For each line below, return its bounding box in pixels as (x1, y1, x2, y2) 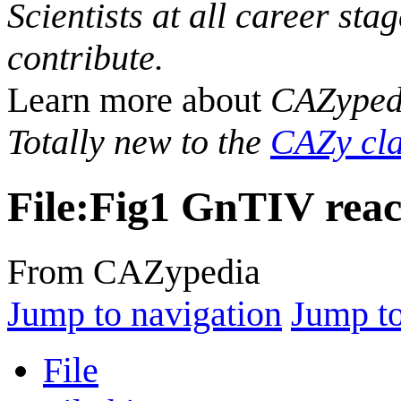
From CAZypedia (7, 251, 260, 292)
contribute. (7, 38, 164, 78)
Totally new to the (7, 122, 270, 162)
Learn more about (7, 80, 270, 120)
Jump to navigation (7, 293, 282, 334)
